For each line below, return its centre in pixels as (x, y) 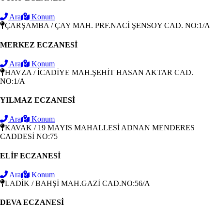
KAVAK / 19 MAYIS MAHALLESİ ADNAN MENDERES (100, 128)
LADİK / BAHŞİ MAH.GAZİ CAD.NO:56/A (77, 183)
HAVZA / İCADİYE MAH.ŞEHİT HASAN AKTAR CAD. (99, 72)
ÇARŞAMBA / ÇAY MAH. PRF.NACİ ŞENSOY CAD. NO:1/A (108, 26)
